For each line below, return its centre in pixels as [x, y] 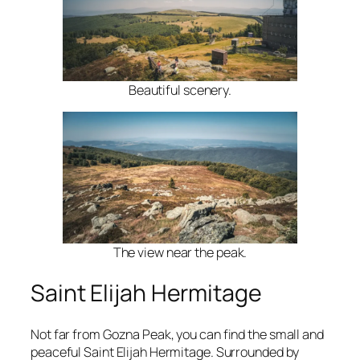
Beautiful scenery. [180, 90]
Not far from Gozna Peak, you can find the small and [177, 334]
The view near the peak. [180, 253]
